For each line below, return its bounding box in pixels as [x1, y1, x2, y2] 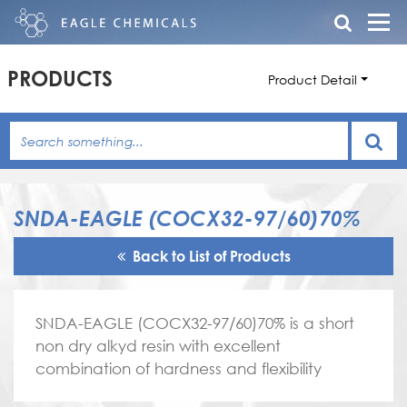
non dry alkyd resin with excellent [35, 336, 281, 356]
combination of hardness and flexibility [35, 359, 322, 379]
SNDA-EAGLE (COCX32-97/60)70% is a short [35, 313, 354, 333]
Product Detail [267, 70, 357, 88]
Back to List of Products [132, 247, 291, 265]
